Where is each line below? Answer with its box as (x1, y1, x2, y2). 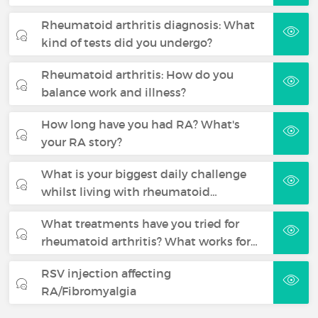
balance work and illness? (41, 85, 187, 100)
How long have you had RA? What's (41, 117, 241, 132)
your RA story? (41, 135, 123, 150)
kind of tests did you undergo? (41, 35, 213, 50)
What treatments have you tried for (41, 216, 240, 231)
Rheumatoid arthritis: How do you (41, 67, 234, 82)
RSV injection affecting (41, 266, 172, 281)
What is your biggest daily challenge (41, 167, 247, 182)
